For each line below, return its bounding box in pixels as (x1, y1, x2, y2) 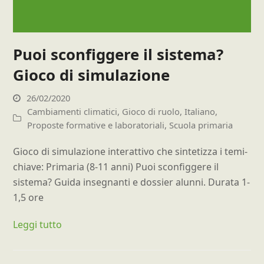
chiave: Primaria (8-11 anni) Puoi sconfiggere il (13, 160, 219, 174)
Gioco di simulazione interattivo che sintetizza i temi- (13, 145, 248, 159)
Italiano (184, 105, 216, 118)
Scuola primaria (169, 119, 233, 131)
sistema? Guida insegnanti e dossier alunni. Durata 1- (13, 176, 250, 189)
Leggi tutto (13, 218, 62, 232)
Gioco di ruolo (122, 105, 180, 118)
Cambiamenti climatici (27, 105, 118, 118)
